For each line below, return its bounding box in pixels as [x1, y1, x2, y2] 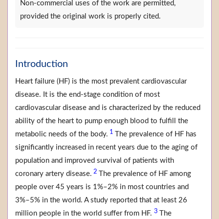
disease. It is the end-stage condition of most [15, 91, 160, 99]
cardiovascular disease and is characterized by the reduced [15, 104, 200, 112]
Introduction [15, 59, 68, 69]
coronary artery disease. [15, 170, 92, 178]
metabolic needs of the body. [15, 131, 108, 138]
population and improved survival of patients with [15, 157, 174, 165]
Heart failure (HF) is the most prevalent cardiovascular [15, 78, 187, 86]
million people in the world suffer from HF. [15, 210, 154, 218]
